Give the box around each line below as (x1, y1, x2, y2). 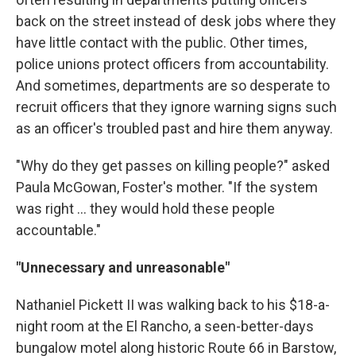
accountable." (16, 221, 101, 238)
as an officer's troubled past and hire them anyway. (16, 119, 333, 137)
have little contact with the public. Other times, (16, 33, 307, 51)
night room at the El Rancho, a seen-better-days (16, 317, 314, 335)
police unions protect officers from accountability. (16, 55, 329, 72)
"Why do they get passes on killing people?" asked (16, 157, 330, 174)
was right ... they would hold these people (16, 199, 275, 217)
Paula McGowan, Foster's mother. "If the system (16, 178, 318, 195)
